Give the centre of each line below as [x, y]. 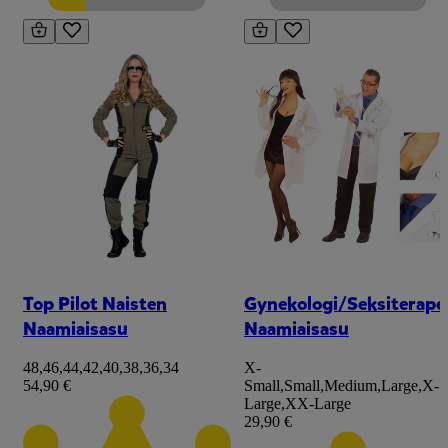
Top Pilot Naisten [95, 303]
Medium [350, 386]
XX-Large [318, 404]
